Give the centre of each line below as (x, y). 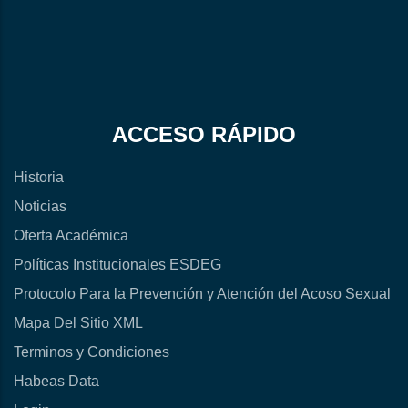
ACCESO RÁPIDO (204, 135)
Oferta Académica (71, 236)
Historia (39, 178)
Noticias (40, 207)
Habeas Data (56, 382)
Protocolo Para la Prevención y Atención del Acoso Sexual (202, 294)
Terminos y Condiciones (92, 352)
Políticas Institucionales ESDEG (117, 265)
